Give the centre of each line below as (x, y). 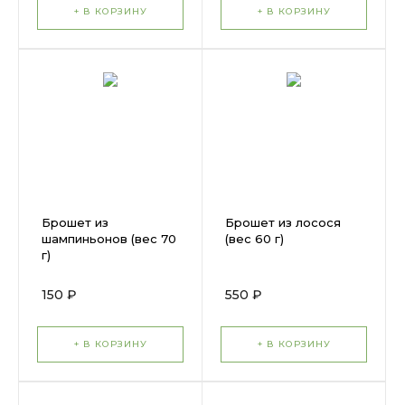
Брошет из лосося (283, 222)
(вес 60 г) (254, 239)
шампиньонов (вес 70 (109, 239)
